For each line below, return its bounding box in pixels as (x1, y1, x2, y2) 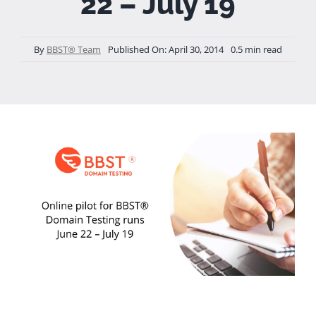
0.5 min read (231, 43, 282, 56)
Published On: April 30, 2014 (108, 43, 224, 56)
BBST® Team (47, 43, 101, 56)
